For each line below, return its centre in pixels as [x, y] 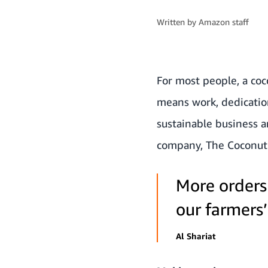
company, [181, 144]
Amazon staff [224, 22]
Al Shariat [196, 236]
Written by [178, 22]
